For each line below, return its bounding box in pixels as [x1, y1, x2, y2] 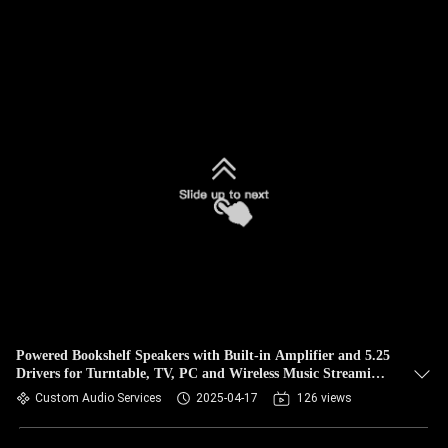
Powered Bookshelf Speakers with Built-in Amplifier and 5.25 [16, 348, 390, 363]
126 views [297, 391, 352, 405]
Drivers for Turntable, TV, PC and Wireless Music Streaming [16, 366, 386, 381]
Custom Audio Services [35, 391, 162, 405]
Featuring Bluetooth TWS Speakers [16, 384, 232, 399]
